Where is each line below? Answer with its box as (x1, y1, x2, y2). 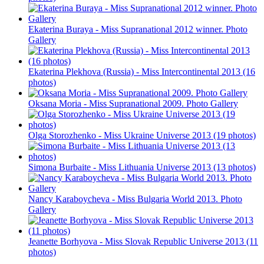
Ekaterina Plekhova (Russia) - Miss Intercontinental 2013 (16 (28, 66, 255, 77)
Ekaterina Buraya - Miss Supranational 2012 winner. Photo (28, 24, 247, 34)
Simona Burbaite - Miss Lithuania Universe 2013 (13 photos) (28, 161, 256, 172)
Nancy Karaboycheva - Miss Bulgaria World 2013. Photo (28, 193, 242, 204)
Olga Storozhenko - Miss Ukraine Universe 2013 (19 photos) (28, 130, 256, 140)
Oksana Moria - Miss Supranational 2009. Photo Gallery (28, 98, 238, 108)
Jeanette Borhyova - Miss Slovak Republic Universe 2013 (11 (28, 236, 258, 246)
